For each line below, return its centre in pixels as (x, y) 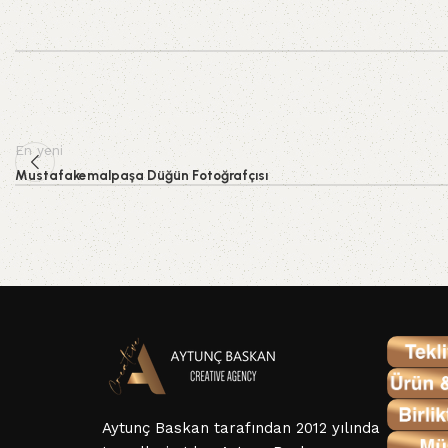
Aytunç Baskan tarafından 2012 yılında (241, 428)
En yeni (39, 150)
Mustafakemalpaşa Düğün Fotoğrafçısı (141, 175)
